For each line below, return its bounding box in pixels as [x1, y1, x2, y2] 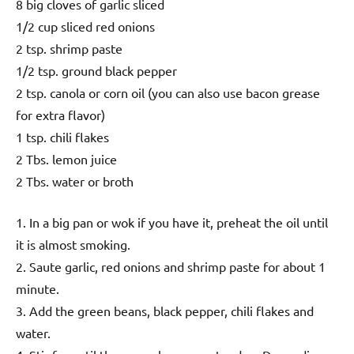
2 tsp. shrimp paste [16, 40, 122, 57]
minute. [16, 281, 59, 297]
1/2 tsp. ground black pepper [16, 62, 177, 79]
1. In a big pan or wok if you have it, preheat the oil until [16, 214, 328, 231]
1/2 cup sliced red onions [16, 18, 155, 35]
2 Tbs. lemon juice [16, 151, 117, 168]
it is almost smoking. [16, 236, 130, 253]
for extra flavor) [16, 107, 105, 123]
